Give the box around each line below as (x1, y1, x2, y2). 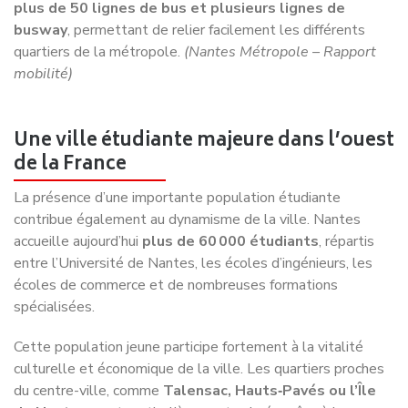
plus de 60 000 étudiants (142, 188, 319, 209)
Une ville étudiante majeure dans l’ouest (14, 82, 394, 115)
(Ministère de (229, 381, 317, 402)
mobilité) (14, 20, 73, 41)
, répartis (319, 188, 374, 209)
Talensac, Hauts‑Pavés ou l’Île (163, 337, 376, 358)
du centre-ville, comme (14, 337, 163, 358)
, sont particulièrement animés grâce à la (87, 359, 344, 380)
